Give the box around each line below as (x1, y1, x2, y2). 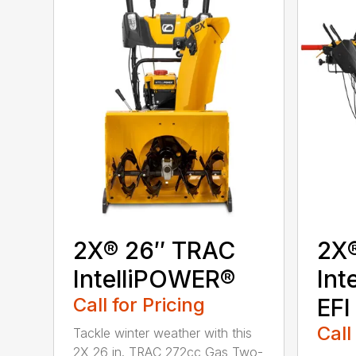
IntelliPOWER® (73, 265, 236, 294)
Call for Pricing (73, 293, 206, 317)
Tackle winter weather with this (73, 325, 253, 342)
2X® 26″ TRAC (73, 236, 236, 265)
